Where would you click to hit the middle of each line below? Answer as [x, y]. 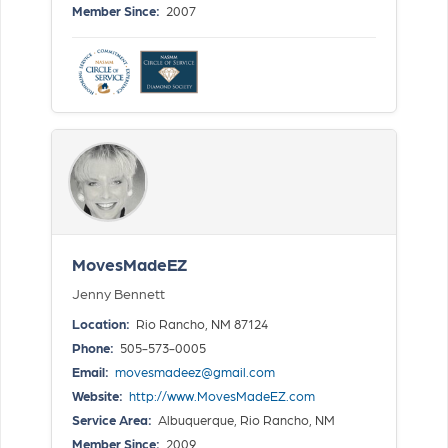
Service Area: [112, 419]
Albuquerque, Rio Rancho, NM [245, 419]
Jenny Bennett [118, 292]
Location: [101, 323]
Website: [97, 395]
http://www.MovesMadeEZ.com [222, 395]
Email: [90, 371]
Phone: [93, 347]
